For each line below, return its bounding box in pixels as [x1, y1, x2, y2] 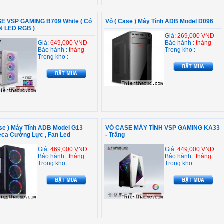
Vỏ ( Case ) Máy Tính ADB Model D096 [105, 18, 213, 25]
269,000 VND [177, 32, 214, 39]
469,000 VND [50, 146, 87, 153]
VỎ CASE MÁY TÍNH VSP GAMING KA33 [105, 124, 220, 131]
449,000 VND [177, 146, 214, 153]
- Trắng [105, 131, 125, 138]
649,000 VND [50, 39, 87, 46]
